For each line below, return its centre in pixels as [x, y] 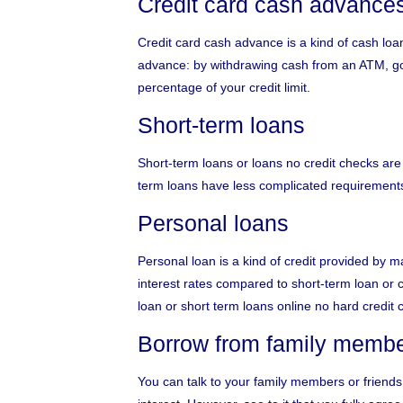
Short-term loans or [194, 163]
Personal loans [213, 223]
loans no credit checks [315, 163]
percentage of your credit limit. [224, 87]
